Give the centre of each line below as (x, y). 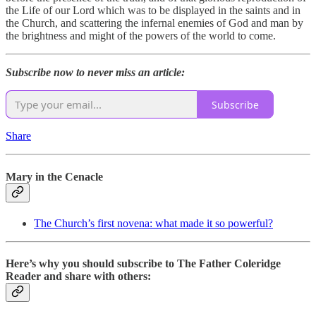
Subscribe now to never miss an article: (95, 73)
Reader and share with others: (78, 276)
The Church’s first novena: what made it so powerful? (153, 223)
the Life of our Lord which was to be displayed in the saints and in (153, 11)
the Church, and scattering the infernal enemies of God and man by (154, 23)
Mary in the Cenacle (54, 176)
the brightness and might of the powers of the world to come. (141, 36)
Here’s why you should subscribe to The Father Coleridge (143, 264)
